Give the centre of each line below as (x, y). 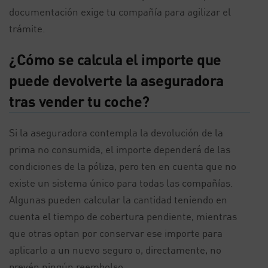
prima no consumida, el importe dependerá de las (120, 149)
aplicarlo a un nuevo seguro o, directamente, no (115, 250)
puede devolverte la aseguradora (116, 80)
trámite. (27, 28)
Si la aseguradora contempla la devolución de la (116, 133)
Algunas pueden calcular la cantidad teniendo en (118, 200)
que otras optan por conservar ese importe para (116, 233)
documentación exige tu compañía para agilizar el (120, 12)
